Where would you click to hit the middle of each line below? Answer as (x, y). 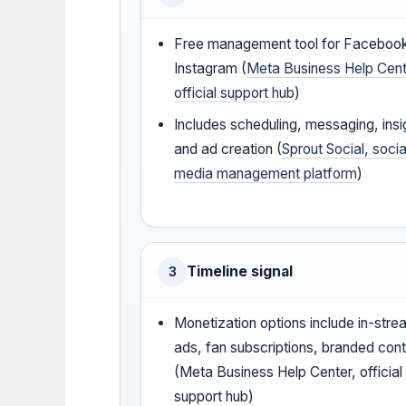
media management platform (266, 174)
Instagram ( (211, 69)
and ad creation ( (228, 150)
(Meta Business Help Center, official (289, 372)
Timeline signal (240, 272)
